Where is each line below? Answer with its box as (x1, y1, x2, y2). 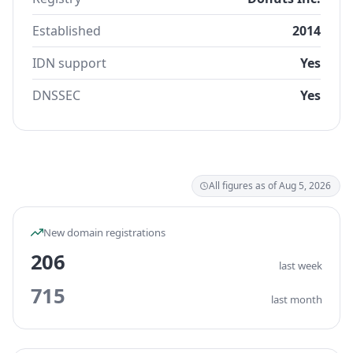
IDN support (32, 54, 106, 72)
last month (271, 292, 322, 307)
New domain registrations (43, 225, 165, 240)
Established (32, 22, 101, 39)
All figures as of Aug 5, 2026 (209, 179, 331, 192)
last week (279, 258, 322, 273)
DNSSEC (32, 87, 80, 104)
